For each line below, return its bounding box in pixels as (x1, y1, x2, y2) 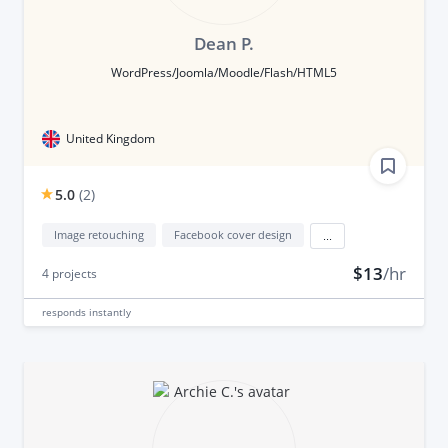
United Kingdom (65, 129, 155, 147)
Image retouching (53, 226, 144, 242)
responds (41, 304, 89, 319)
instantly (88, 304, 131, 319)
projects (48, 264, 97, 282)
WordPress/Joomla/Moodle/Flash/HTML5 (110, 63, 337, 81)
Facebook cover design (173, 226, 292, 242)
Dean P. (193, 31, 254, 55)
